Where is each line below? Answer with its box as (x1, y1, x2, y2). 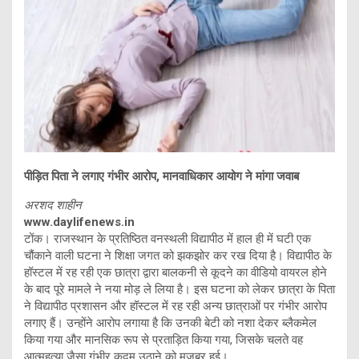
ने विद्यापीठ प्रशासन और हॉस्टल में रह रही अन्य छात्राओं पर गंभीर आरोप (24, 298, 327, 313)
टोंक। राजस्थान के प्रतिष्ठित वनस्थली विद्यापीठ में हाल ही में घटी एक (24, 231, 311, 246)
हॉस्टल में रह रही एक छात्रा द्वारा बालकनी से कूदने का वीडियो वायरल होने (24, 264, 327, 280)
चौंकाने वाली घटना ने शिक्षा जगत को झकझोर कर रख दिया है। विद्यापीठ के (24, 248, 332, 263)
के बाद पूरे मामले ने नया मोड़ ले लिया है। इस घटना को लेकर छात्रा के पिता (24, 281, 335, 296)
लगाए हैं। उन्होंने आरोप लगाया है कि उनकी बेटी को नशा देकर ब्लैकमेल (24, 315, 317, 330)
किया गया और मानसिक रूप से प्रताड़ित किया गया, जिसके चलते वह (24, 332, 303, 347)
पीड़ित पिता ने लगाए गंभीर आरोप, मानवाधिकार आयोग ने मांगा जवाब (24, 168, 299, 184)
